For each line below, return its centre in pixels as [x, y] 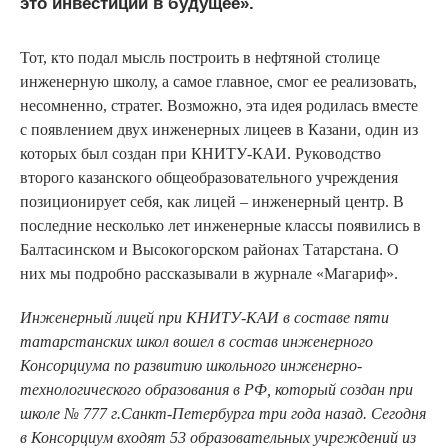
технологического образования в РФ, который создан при [216, 389]
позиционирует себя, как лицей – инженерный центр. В [212, 201]
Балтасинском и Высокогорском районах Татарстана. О [209, 249]
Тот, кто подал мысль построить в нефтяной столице [200, 57]
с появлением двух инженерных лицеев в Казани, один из [219, 129]
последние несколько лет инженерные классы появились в [220, 225]
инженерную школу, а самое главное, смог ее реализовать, [218, 81]
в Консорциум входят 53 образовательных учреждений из [218, 437]
